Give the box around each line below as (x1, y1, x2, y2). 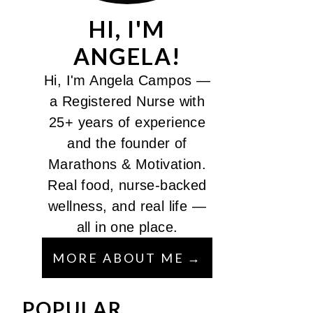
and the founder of (67, 136, 187, 151)
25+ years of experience (48, 115, 206, 130)
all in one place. (76, 219, 178, 235)
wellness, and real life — (48, 198, 207, 214)
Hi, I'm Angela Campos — (43, 73, 211, 88)
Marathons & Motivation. (48, 156, 207, 172)
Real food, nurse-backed (48, 177, 207, 193)
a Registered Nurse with (49, 94, 205, 109)
